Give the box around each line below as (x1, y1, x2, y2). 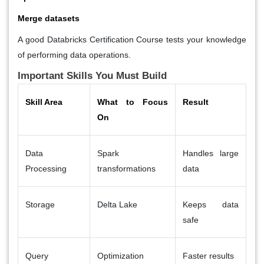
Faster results (183, 250, 234, 260)
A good (18, 34, 47, 44)
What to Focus (97, 97, 168, 107)
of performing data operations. (18, 49, 131, 60)
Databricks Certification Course (47, 34, 164, 44)
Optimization (97, 250, 144, 260)
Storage (25, 199, 55, 209)
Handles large (183, 148, 239, 158)
